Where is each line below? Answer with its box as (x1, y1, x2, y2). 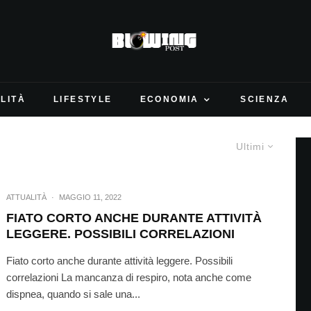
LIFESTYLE (53, 94, 112, 104)
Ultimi (235, 141, 264, 152)
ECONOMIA (140, 94, 199, 104)
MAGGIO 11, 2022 (59, 193, 122, 202)
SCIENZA (240, 94, 289, 104)
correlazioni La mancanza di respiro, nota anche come (6, 271, 252, 284)
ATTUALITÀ (6, 193, 47, 202)
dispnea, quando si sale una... (6, 288, 141, 301)
